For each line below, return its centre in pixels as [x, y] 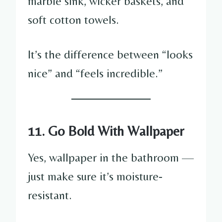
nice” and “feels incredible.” [95, 73]
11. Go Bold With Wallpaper [106, 131]
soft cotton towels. [73, 19]
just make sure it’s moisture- [95, 176]
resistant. [50, 195]
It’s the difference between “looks [110, 54]
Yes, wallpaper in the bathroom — [111, 157]
